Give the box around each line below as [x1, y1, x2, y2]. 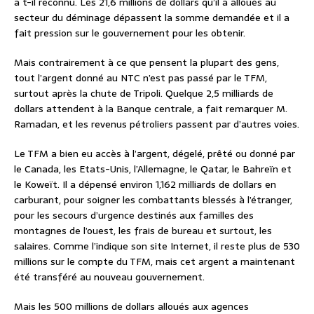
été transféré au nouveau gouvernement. [14, 268, 205, 285]
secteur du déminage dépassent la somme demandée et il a [14, 9, 289, 25]
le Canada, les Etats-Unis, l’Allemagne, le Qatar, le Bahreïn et [14, 161, 292, 177]
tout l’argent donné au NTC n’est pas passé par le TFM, [14, 69, 267, 86]
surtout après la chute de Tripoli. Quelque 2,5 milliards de [14, 85, 273, 101]
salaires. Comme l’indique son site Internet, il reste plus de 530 [14, 238, 300, 254]
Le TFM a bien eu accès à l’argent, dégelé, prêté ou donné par [14, 145, 295, 161]
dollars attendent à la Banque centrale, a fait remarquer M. [14, 100, 287, 116]
